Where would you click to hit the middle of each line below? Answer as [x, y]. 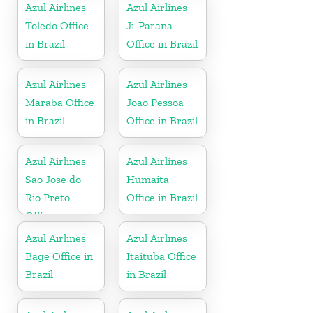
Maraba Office [60, 102]
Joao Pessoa [155, 102]
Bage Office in [59, 256]
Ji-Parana [150, 25]
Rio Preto [48, 197]
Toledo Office [57, 25]
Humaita [148, 179]
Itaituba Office [162, 256]
